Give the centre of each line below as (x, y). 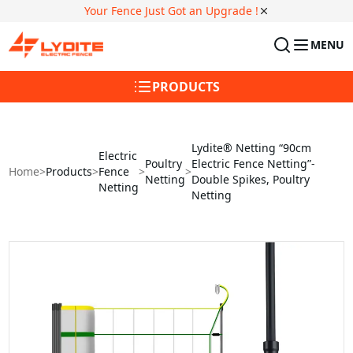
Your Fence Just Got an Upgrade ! (171, 11)
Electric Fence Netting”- (254, 163)
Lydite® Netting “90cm (252, 147)
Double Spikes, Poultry (251, 179)
